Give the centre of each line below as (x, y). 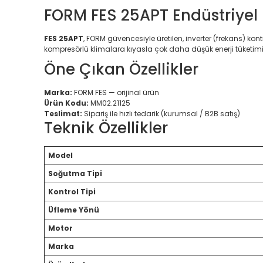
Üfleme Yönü (74, 210)
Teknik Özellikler (106, 128)
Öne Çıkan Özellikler (121, 69)
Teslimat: (63, 114)
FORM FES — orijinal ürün (116, 92)
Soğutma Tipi (75, 173)
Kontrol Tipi (72, 192)
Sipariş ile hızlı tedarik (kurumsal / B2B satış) (161, 114)
